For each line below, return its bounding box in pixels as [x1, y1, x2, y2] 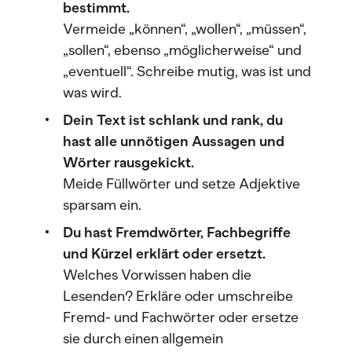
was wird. [63, 84, 122, 101]
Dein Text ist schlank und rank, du [63, 112, 283, 129]
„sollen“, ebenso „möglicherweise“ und [63, 42, 302, 59]
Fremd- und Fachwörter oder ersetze [63, 309, 299, 326]
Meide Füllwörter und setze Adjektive [63, 175, 300, 192]
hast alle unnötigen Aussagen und [63, 133, 284, 150]
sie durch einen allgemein [63, 330, 223, 347]
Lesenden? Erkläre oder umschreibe [63, 288, 293, 305]
